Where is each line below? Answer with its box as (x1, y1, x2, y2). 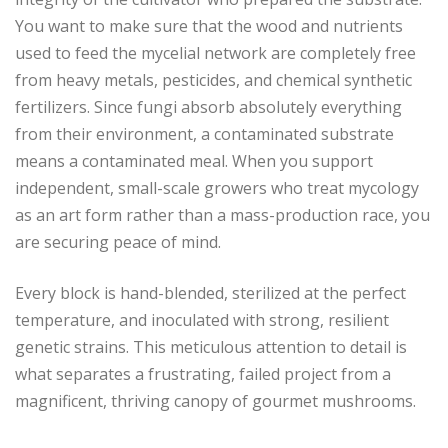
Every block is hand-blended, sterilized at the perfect (15, 282, 406, 305)
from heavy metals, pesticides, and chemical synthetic (15, 69, 412, 92)
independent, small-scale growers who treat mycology (15, 177, 419, 200)
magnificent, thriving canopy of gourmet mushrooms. (15, 390, 416, 413)
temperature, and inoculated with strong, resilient (15, 309, 389, 332)
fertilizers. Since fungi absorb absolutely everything (15, 96, 402, 119)
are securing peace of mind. (15, 231, 221, 254)
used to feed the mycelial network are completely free (15, 42, 416, 65)
